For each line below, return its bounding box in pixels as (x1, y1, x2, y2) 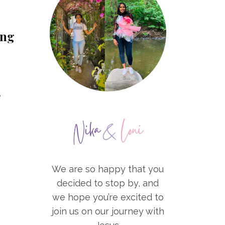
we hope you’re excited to (52, 192, 164, 203)
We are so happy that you (52, 164, 164, 175)
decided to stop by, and (57, 178, 159, 189)
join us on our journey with (51, 206, 164, 217)
